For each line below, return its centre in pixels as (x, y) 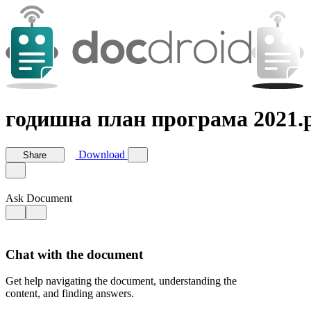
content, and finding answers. (70, 294)
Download (101, 155)
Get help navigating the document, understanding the (121, 281)
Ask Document (39, 198)
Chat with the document (74, 254)
